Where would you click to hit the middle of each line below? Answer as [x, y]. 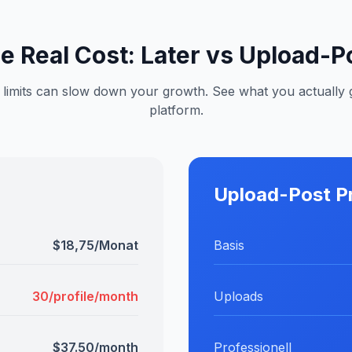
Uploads [238, 296]
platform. [176, 110]
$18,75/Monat [95, 245]
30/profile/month [85, 296]
